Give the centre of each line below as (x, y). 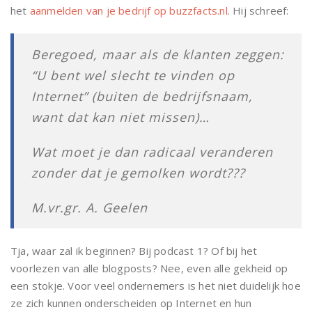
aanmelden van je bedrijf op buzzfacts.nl (128, 10)
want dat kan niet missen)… (120, 117)
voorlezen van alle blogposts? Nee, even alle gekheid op (149, 268)
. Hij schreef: (258, 10)
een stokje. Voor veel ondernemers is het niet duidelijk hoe (156, 286)
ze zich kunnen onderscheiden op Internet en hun (131, 303)
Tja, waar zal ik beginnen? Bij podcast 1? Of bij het (134, 251)
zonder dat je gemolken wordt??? (138, 173)
